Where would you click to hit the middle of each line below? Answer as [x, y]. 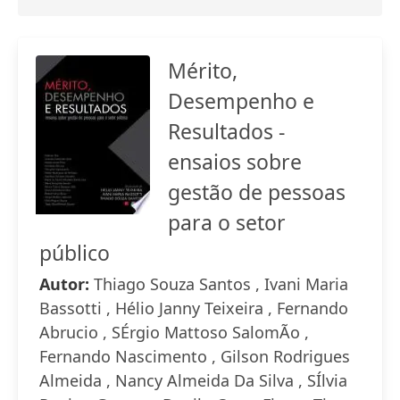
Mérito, [203, 71]
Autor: [67, 284]
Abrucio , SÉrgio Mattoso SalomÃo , [174, 332]
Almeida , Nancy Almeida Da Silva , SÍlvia [193, 380]
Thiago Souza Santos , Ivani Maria [221, 284]
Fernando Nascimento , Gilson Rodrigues [195, 356]
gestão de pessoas [257, 192]
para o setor [227, 222]
